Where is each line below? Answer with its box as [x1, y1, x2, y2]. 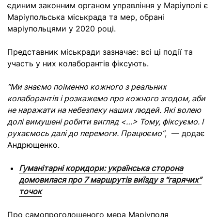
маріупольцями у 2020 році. [7, 24, 118, 33]
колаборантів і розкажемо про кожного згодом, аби [7, 93, 205, 103]
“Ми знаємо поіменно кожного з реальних [7, 82, 167, 92]
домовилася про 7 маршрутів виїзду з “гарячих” [19, 175, 201, 185]
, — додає [165, 128, 205, 138]
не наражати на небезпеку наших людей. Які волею [7, 105, 201, 115]
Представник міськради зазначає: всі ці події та [7, 47, 193, 57]
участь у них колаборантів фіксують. [7, 59, 151, 68]
